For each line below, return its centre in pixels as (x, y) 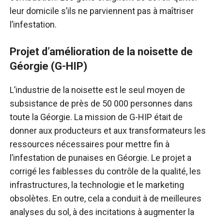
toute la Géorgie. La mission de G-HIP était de (96, 117)
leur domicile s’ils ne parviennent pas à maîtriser (102, 11)
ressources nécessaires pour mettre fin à (90, 144)
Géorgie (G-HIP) (48, 66)
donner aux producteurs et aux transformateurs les (108, 131)
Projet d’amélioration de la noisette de (101, 52)
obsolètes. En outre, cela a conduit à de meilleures (106, 198)
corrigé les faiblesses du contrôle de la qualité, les (105, 171)
